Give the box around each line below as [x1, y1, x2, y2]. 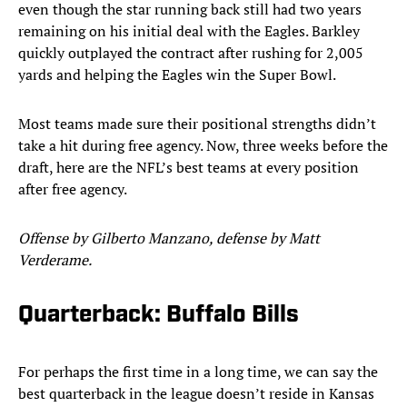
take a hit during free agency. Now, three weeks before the [18, 135, 388, 156]
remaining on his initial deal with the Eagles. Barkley [18, 21, 360, 42]
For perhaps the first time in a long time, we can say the [18, 362, 378, 382]
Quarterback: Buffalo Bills [18, 303, 299, 329]
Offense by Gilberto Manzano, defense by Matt [18, 228, 320, 249]
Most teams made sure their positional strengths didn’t [18, 114, 376, 134]
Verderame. [18, 250, 92, 271]
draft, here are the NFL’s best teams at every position [18, 157, 359, 178]
